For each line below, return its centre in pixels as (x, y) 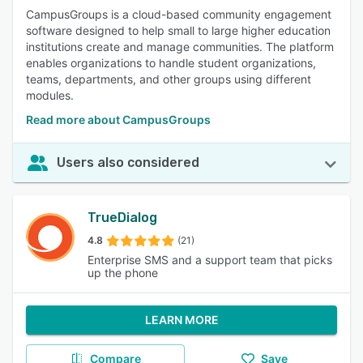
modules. (50, 95)
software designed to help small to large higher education (178, 30)
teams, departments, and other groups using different (169, 79)
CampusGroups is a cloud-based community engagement (179, 14)
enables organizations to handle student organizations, (171, 63)
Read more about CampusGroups (118, 120)
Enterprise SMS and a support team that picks (210, 260)
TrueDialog (122, 218)
